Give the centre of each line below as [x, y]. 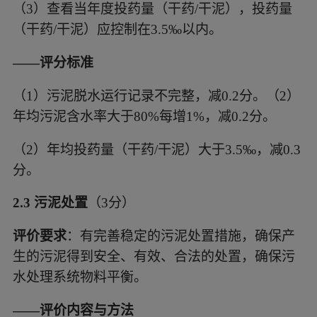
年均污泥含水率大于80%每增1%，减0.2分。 [144, 116]
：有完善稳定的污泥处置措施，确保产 [180, 236]
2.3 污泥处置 [50, 203]
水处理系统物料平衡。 [80, 277]
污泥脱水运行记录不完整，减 [134, 96]
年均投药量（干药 [100, 149]
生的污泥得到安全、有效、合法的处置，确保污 [154, 257]
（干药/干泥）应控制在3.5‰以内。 [117, 29]
